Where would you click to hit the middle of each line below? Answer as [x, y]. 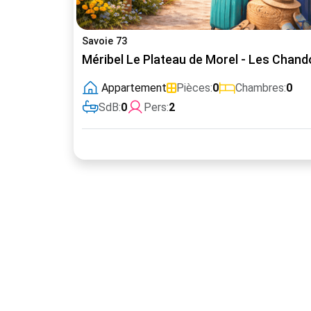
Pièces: [194, 88]
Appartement [134, 88]
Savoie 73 [104, 41]
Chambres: [261, 88]
